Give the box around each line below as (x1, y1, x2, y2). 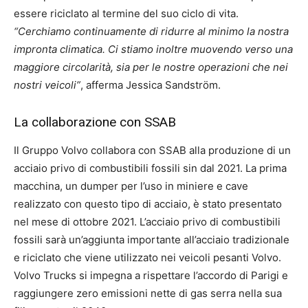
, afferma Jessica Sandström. (80, 78, 221, 91)
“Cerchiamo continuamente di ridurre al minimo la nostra (14, 25, 289, 38)
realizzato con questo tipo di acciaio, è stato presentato (14, 197, 282, 210)
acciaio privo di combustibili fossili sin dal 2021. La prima (14, 162, 287, 175)
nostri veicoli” (14, 78, 80, 91)
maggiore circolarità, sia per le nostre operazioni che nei (14, 60, 288, 74)
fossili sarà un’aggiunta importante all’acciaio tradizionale (14, 233, 289, 246)
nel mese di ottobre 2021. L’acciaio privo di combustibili (14, 215, 280, 228)
